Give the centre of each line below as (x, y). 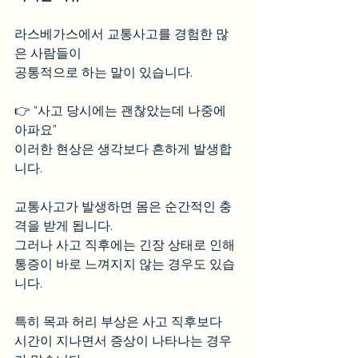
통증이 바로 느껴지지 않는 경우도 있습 (125, 264)
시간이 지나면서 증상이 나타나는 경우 (123, 341)
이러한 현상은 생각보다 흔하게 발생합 (123, 149)
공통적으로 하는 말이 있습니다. (103, 72)
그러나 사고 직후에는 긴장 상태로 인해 (126, 245)
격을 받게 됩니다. (65, 226)
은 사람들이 (50, 53)
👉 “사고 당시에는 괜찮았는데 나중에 (122, 111)
